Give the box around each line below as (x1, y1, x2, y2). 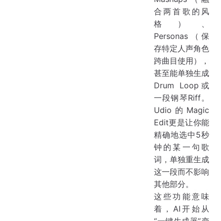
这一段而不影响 (154, 167, 209, 177)
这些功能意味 (154, 191, 209, 202)
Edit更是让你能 (154, 117, 209, 128)
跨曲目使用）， (154, 56, 209, 66)
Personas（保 (154, 31, 209, 41)
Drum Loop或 (154, 80, 209, 91)
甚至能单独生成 (154, 68, 209, 78)
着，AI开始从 (154, 204, 209, 214)
